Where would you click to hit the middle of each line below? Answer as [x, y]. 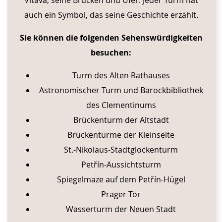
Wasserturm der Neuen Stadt [121, 209]
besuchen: [111, 52]
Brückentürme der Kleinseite [121, 135]
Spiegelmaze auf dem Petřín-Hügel [121, 179]
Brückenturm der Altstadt [121, 120]
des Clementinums [121, 105]
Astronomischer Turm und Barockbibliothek [121, 90]
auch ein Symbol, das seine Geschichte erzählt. [111, 15]
